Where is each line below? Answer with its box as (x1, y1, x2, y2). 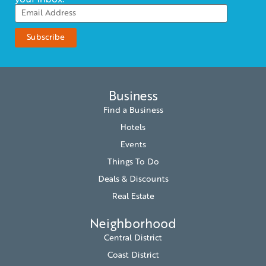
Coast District (107, 251, 159, 260)
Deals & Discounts (97, 175, 169, 184)
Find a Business (103, 106, 163, 115)
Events (120, 141, 146, 150)
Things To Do (107, 158, 159, 167)
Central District (104, 234, 162, 243)
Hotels (121, 123, 145, 132)
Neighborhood (90, 218, 176, 232)
